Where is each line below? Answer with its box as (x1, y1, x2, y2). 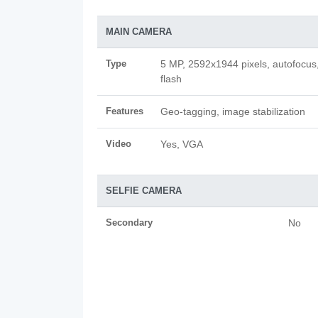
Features (106, 106, 143, 116)
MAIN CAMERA (106, 26, 172, 37)
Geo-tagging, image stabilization (160, 106, 305, 117)
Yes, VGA (160, 138, 203, 150)
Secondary (106, 217, 153, 228)
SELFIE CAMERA (106, 185, 182, 196)
